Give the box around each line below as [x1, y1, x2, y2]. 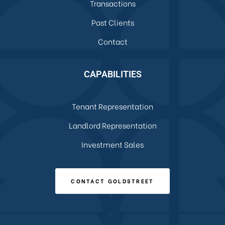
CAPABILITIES [83, 68, 142, 79]
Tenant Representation [72, 100, 153, 111]
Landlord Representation [68, 119, 157, 131]
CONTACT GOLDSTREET [71, 176, 154, 185]
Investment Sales [81, 138, 144, 150]
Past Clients [91, 16, 134, 28]
